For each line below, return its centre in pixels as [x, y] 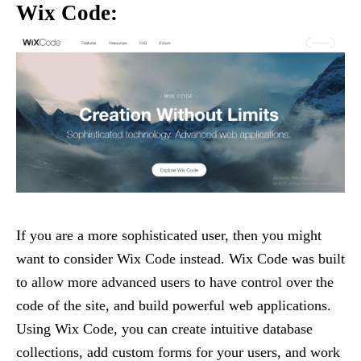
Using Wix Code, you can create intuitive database [164, 328]
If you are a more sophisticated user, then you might [169, 235]
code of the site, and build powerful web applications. [174, 305]
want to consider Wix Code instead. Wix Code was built [180, 258]
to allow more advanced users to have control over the [175, 282]
